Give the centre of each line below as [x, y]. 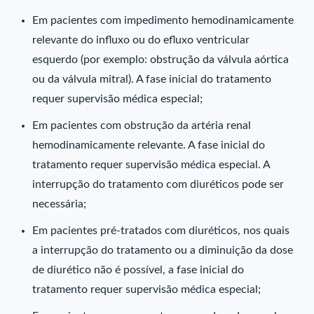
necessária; [60, 204]
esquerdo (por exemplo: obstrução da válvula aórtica [161, 60]
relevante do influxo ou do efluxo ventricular [141, 40]
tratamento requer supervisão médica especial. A [151, 165]
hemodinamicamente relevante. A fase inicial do [149, 145]
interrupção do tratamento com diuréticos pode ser [158, 184]
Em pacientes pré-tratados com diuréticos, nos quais [161, 231]
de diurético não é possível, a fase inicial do [138, 270]
